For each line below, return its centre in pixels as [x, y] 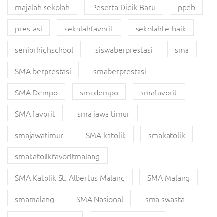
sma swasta [165, 199]
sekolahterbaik [161, 28]
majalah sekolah [42, 7]
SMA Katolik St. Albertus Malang [70, 177]
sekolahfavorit [89, 28]
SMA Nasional [100, 199]
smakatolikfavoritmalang [57, 156]
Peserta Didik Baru [124, 7]
